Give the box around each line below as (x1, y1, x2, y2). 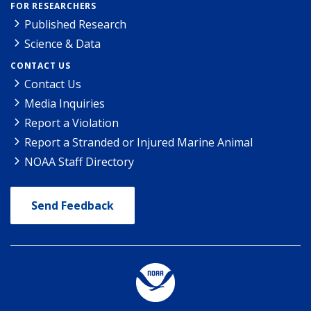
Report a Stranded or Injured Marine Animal (24, 134, 253, 150)
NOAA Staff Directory (24, 153, 134, 169)
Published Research (24, 16, 126, 32)
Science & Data (24, 35, 101, 51)
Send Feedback (31, 197, 114, 213)
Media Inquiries (24, 95, 105, 111)
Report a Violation (24, 115, 119, 131)
